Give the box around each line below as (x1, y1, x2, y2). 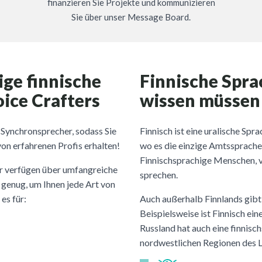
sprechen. (140, 168, 178, 180)
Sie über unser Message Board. (71, 11, 191, 22)
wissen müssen (140, 89, 260, 111)
